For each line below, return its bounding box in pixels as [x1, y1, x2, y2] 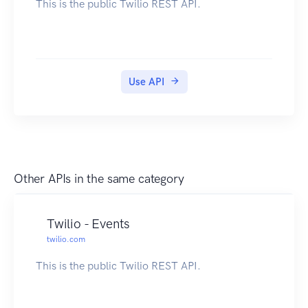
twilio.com [47, 234, 85, 245]
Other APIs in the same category [14, 171, 184, 187]
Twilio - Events [47, 216, 131, 232]
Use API [128, 76, 164, 89]
